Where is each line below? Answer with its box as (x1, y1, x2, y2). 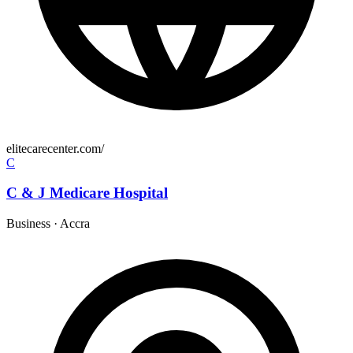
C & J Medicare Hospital (6, 184, 168, 202)
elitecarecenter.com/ (6, 141, 104, 155)
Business (6, 217, 50, 230)
